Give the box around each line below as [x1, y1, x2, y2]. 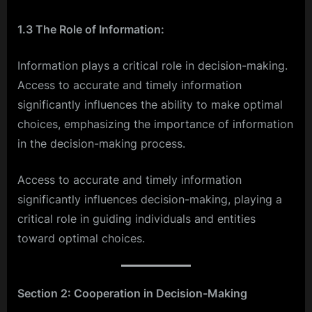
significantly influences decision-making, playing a [17, 192, 282, 206]
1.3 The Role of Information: [17, 22, 164, 36]
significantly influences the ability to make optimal [17, 97, 283, 111]
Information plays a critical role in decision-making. [17, 58, 288, 72]
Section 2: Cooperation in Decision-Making [17, 286, 247, 300]
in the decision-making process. [17, 136, 185, 150]
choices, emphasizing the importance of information [17, 116, 293, 131]
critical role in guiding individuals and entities [17, 211, 256, 226]
